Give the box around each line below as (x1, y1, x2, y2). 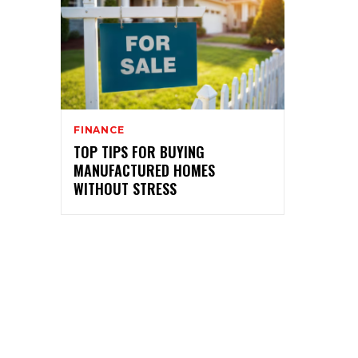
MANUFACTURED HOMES (74, 160, 215, 181)
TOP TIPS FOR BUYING (74, 141, 205, 163)
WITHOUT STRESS (74, 178, 177, 200)
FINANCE (74, 124, 125, 137)
